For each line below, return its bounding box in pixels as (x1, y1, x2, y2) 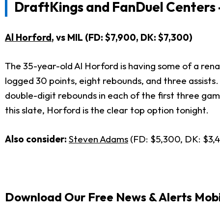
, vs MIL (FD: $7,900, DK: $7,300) (52, 31, 192, 43)
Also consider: (5, 133, 69, 145)
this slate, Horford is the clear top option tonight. (5, 104, 209, 116)
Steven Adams (69, 133, 128, 145)
